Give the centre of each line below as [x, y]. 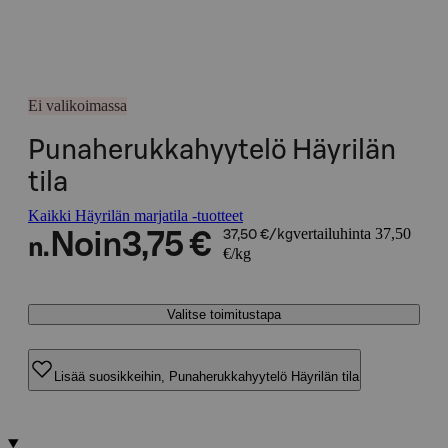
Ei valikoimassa [77, 105]
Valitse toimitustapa [224, 314]
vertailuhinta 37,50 [351, 233]
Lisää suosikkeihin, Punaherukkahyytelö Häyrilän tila [206, 376]
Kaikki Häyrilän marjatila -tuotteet [135, 215]
